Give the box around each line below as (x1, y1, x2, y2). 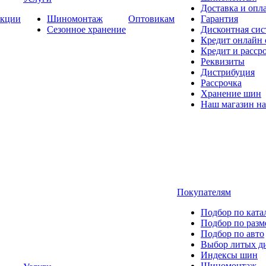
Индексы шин (201, 250, 258, 260)
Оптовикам (128, 14, 175, 24)
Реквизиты (201, 56, 245, 66)
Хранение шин (201, 88, 261, 99)
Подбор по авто (201, 229, 264, 239)
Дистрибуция (201, 67, 255, 77)
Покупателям (177, 187, 231, 197)
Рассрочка (201, 78, 242, 88)
